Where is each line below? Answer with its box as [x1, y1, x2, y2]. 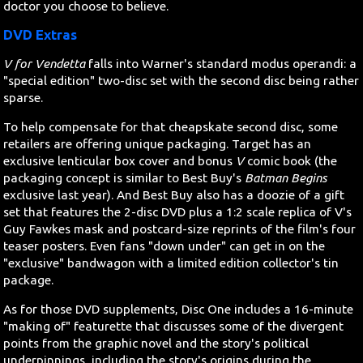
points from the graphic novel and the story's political [3, 336, 310, 351]
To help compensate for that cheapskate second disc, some [3, 119, 339, 134]
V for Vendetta [3, 56, 86, 70]
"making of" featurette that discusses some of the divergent [3, 319, 344, 334]
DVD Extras [3, 27, 78, 43]
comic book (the [244, 153, 338, 168]
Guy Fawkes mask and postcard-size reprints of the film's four [3, 221, 357, 236]
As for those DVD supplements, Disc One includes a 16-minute [3, 302, 354, 317]
